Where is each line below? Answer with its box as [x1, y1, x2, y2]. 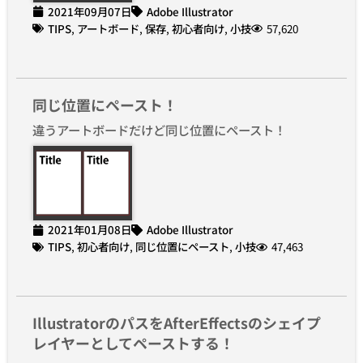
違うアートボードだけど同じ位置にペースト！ [32, 120, 286, 139]
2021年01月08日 [48, 221, 131, 238]
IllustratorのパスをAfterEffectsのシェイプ [32, 312, 321, 334]
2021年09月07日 [48, 2, 131, 19]
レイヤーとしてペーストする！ [32, 332, 234, 354]
